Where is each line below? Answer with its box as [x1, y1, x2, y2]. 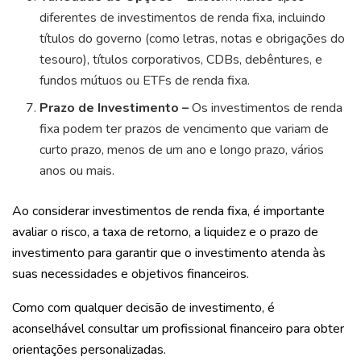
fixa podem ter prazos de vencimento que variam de [39, 120, 330, 139]
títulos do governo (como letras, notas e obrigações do [39, 30, 346, 48]
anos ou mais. [39, 162, 115, 180]
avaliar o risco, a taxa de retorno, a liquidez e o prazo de [12, 223, 318, 242]
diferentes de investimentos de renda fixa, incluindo [39, 9, 326, 27]
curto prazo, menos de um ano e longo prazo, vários [39, 141, 325, 160]
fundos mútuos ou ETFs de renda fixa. [39, 72, 251, 90]
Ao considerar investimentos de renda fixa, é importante [12, 202, 325, 221]
